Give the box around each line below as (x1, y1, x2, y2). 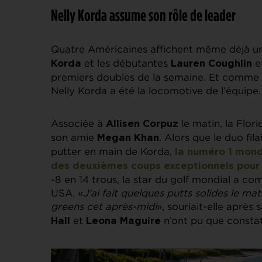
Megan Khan (97, 133, 159, 143)
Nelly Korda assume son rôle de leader (51, 5, 236, 24)
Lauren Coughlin (171, 58, 252, 68)
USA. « (51, 187, 83, 198)
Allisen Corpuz (106, 119, 178, 129)
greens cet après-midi (51, 201, 157, 212)
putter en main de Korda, (51, 146, 175, 157)
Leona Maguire (86, 216, 161, 226)
